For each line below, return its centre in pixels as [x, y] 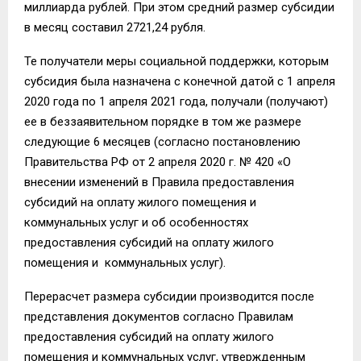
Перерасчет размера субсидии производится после [169, 296]
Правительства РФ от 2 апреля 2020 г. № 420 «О [158, 162]
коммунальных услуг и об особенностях [136, 222]
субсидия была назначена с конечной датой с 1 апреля [180, 81]
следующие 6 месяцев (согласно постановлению [162, 141]
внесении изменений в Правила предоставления [159, 182]
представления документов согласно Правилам [159, 316]
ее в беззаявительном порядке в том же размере [163, 121]
